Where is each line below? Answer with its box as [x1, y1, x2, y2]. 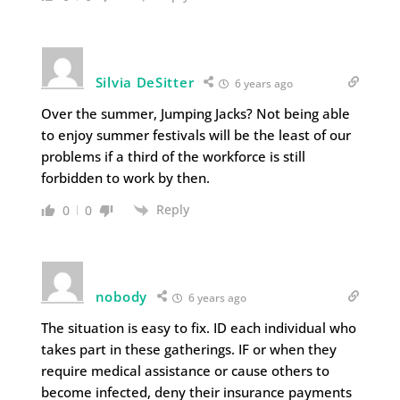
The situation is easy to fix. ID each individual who [40, 319, 356, 337]
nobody [95, 287, 147, 306]
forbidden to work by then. [40, 169, 210, 187]
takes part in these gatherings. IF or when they [40, 340, 337, 359]
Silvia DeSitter [95, 73, 195, 92]
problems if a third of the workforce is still [40, 147, 305, 166]
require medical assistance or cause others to [40, 362, 329, 380]
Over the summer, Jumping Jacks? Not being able [40, 104, 350, 123]
